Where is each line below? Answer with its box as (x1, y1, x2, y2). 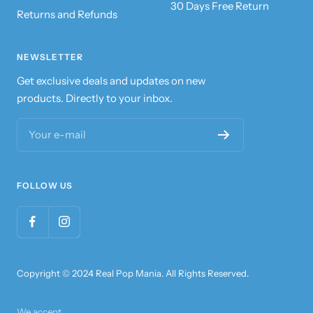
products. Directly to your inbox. (17, 91, 173, 105)
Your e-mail (29, 128, 86, 141)
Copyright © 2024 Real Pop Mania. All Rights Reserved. (17, 267, 249, 279)
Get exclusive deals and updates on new (17, 73, 206, 87)
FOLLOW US (17, 180, 73, 191)
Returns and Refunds (17, 7, 117, 21)
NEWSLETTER (17, 51, 83, 62)
